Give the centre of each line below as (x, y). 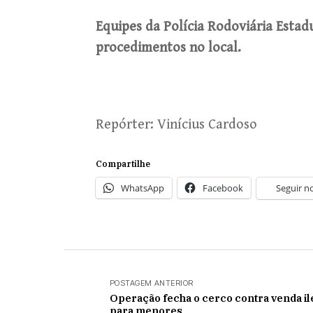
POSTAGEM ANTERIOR (152, 283)
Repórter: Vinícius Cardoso (176, 125)
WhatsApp (143, 188)
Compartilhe (123, 164)
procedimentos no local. (168, 48)
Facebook (223, 188)
